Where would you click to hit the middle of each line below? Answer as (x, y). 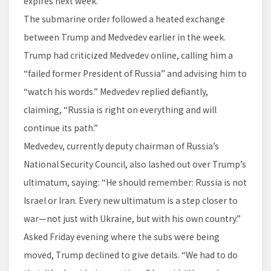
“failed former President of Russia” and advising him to (135, 73)
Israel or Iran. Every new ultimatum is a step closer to (131, 201)
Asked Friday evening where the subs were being (122, 237)
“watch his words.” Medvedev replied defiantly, (116, 92)
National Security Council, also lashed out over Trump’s (135, 164)
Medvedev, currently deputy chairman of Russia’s (121, 146)
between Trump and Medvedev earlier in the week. (125, 37)
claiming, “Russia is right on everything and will (120, 110)
